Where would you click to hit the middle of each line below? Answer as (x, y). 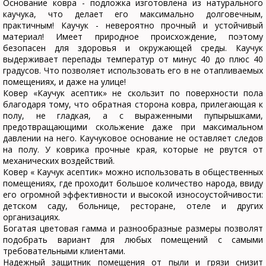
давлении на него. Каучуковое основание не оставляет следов (133, 138)
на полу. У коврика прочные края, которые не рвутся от (133, 150)
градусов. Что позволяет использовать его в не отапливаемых (133, 71)
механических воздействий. (59, 161)
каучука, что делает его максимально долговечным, (133, 14)
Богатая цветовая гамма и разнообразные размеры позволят (133, 229)
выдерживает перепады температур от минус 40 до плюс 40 (133, 59)
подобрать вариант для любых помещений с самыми (133, 240)
